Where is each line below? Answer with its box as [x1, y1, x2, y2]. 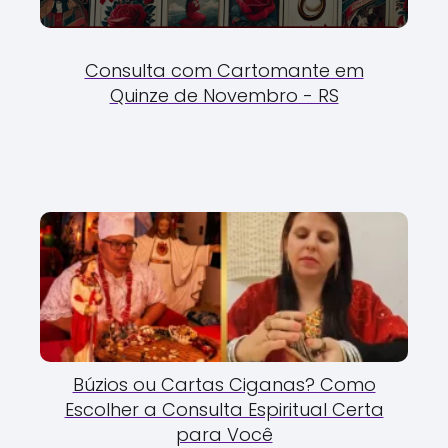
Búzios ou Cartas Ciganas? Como [72, 371, 376, 397]
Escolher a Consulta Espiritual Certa [64, 396, 384, 422]
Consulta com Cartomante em [84, 57, 364, 83]
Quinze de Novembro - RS [109, 82, 339, 108]
